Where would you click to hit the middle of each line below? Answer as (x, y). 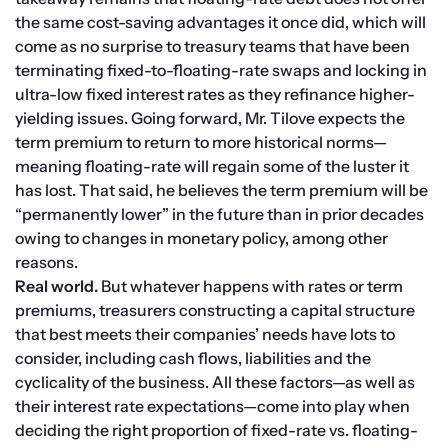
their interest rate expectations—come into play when (212, 406)
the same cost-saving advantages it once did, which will (220, 22)
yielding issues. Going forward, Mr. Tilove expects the (210, 118)
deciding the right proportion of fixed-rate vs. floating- (216, 430)
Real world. (56, 286)
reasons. (46, 262)
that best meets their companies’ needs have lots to (205, 334)
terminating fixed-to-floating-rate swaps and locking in (221, 70)
